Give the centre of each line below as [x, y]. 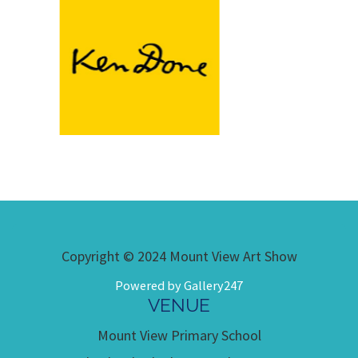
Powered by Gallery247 [179, 285]
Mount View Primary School [179, 335]
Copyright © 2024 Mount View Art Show [179, 256]
